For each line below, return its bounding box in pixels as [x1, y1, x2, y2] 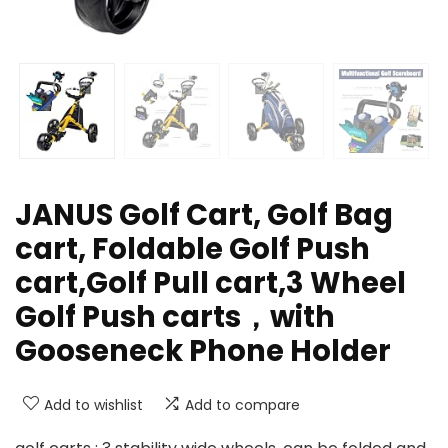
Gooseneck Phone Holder [15, 331, 391, 372]
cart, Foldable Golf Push [15, 229, 370, 270]
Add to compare [185, 395, 300, 416]
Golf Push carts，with [15, 297, 335, 338]
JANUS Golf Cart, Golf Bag [15, 195, 393, 236]
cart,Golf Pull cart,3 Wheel [15, 263, 406, 304]
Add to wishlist [44, 395, 143, 416]
